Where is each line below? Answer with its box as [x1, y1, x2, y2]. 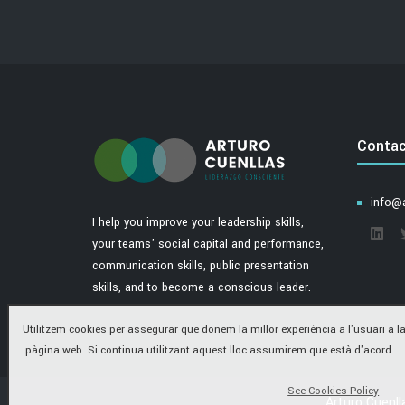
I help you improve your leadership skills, [92, 214, 304, 231]
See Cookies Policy [287, 383, 380, 399]
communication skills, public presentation [92, 258, 309, 274]
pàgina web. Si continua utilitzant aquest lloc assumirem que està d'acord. [23, 343, 394, 358]
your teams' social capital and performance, [92, 236, 324, 252]
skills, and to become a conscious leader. [92, 279, 311, 296]
